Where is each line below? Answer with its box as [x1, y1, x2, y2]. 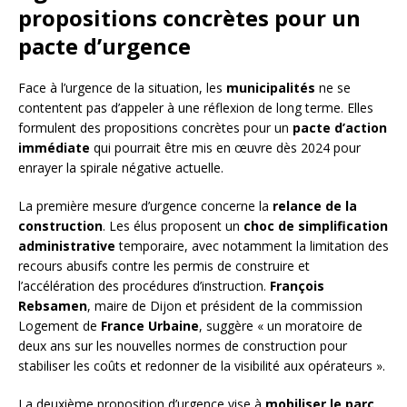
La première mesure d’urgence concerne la [18, 197, 273, 215]
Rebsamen [18, 297, 87, 315]
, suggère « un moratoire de [199, 317, 362, 335]
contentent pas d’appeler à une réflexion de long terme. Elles [18, 99, 373, 117]
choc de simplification [243, 217, 388, 235]
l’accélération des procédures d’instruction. [18, 277, 270, 295]
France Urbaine [101, 317, 199, 335]
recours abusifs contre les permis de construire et [18, 257, 310, 275]
